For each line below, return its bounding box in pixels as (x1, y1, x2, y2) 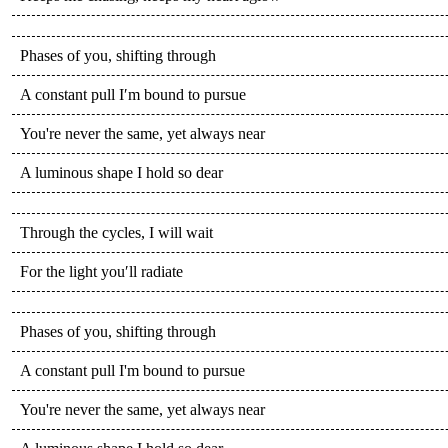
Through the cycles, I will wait (20, 223, 213, 241)
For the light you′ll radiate (20, 262, 183, 280)
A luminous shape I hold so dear (20, 163, 223, 181)
